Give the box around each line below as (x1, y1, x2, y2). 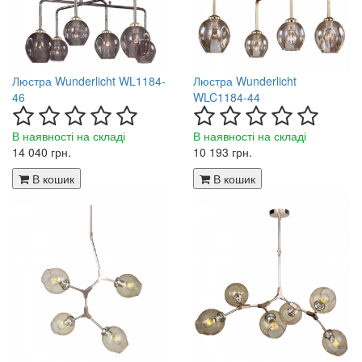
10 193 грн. (193, 143, 252, 160)
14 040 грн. (12, 143, 71, 160)
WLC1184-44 (193, 88, 260, 105)
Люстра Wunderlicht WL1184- (12, 72, 166, 89)
